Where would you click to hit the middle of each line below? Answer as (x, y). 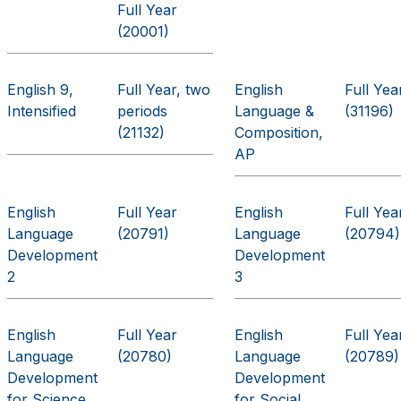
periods (143, 111)
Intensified (42, 111)
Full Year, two (164, 90)
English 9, (41, 90)
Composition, (279, 132)
